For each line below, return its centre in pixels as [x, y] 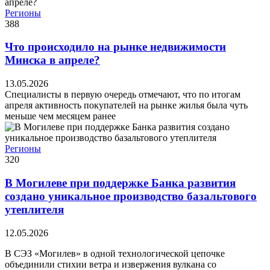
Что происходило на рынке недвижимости [115, 47]
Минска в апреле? [52, 60]
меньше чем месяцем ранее [60, 116]
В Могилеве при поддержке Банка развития [120, 183]
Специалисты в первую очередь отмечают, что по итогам [123, 95]
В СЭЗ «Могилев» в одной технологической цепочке [115, 253]
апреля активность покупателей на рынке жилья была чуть [126, 105]
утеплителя [34, 209]
